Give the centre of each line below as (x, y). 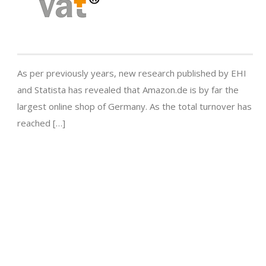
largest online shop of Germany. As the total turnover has (134, 107)
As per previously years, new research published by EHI (132, 73)
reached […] (41, 123)
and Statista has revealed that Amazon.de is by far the (128, 90)
